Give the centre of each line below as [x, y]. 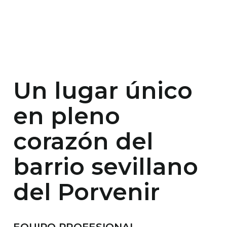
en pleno [66, 116]
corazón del [83, 141]
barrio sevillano [105, 166]
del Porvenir [86, 192]
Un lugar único [103, 90]
